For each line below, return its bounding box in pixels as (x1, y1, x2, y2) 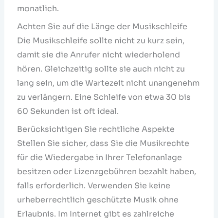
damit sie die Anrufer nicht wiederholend (17, 49, 180, 60)
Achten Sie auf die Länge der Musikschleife (17, 21, 187, 32)
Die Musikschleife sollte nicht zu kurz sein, (17, 35, 184, 46)
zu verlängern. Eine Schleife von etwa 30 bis (17, 91, 191, 102)
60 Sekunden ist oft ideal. (17, 106, 119, 116)
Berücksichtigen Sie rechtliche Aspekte (17, 124, 175, 134)
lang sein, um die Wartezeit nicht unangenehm (17, 77, 200, 88)
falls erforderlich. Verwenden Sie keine (17, 180, 170, 191)
